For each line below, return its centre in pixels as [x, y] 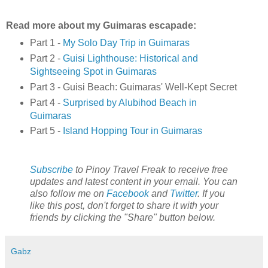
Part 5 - [46, 131]
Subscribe [51, 170]
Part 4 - [46, 102]
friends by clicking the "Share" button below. [123, 218]
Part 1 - [46, 42]
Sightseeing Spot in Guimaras [93, 71]
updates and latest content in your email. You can [134, 182]
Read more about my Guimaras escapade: [101, 25]
